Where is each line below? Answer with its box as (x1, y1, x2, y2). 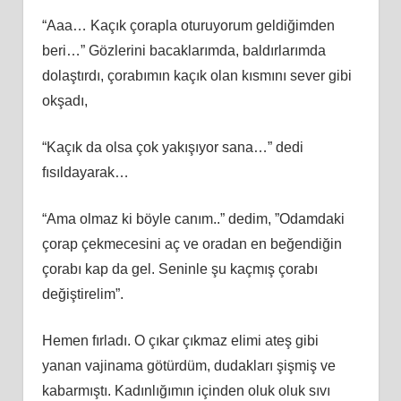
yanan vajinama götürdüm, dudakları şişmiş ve (41, 357, 336, 373)
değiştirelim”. (41, 286, 124, 302)
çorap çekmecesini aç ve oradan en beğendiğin (41, 235, 342, 252)
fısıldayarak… (41, 164, 129, 180)
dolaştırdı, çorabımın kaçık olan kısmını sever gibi (41, 67, 352, 83)
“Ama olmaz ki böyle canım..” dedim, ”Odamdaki (41, 210, 345, 226)
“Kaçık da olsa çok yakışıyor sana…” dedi (41, 139, 303, 155)
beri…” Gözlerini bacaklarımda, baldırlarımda (41, 42, 326, 58)
